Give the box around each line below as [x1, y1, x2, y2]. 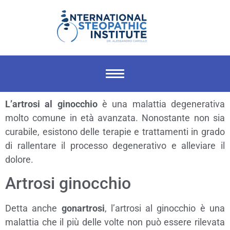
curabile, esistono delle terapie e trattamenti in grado [5, 126, 225, 137]
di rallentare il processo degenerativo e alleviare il [5, 140, 225, 151]
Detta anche [5, 202, 62, 214]
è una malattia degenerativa [97, 98, 225, 109]
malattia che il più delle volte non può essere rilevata [5, 216, 225, 227]
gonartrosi [61, 202, 105, 214]
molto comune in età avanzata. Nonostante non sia [5, 112, 225, 123]
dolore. [5, 154, 33, 165]
